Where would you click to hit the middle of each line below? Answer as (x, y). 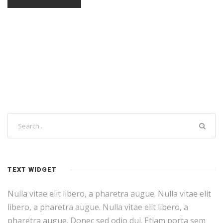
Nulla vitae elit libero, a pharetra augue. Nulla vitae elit (109, 194)
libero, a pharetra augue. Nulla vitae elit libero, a (98, 207)
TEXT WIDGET (32, 170)
